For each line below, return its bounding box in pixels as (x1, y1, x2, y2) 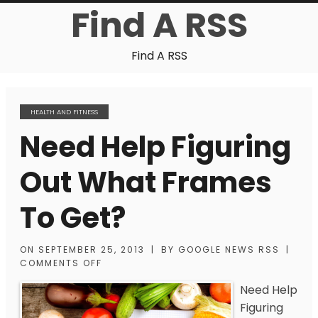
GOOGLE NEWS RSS (178, 243, 280, 256)
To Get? (20, 198, 126, 238)
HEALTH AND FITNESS (31, 107, 98, 116)
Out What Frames (20, 163, 272, 202)
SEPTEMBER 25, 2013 (38, 243, 145, 256)
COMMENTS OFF (20, 257, 102, 269)
